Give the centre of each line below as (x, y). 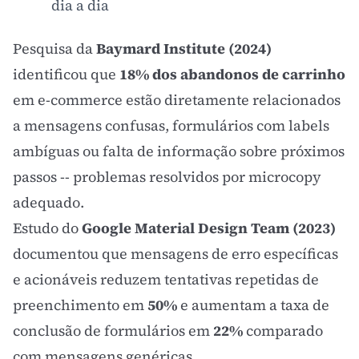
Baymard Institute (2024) (184, 48)
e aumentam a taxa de (253, 305)
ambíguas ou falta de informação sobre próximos (179, 151)
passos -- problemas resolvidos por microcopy (167, 177)
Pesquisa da (54, 48)
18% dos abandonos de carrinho (232, 74)
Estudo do (47, 228)
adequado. (48, 202)
